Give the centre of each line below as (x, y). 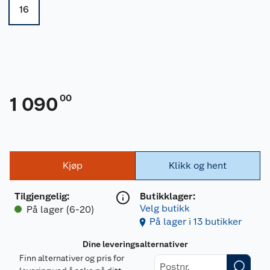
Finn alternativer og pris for (72, 258)
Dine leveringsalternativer (135, 244)
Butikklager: (168, 196)
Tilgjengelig (41, 196)
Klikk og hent (198, 165)
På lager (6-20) (61, 209)
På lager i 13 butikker (196, 221)
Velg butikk (165, 208)
